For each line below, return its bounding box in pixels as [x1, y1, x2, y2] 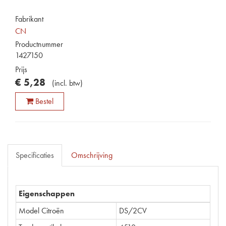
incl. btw [54, 78, 80, 88]
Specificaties [16, 150, 54, 160]
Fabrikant [15, 14, 43, 24]
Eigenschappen [19, 188, 75, 199]
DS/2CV [119, 205, 147, 216]
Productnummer [15, 39, 63, 49]
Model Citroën [19, 205, 64, 216]
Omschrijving [71, 150, 112, 160]
